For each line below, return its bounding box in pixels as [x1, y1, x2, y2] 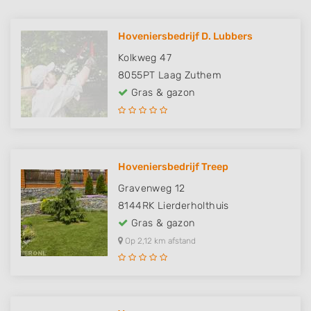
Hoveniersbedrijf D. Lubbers [118, 31, 253, 42]
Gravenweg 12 [118, 183, 185, 194]
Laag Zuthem [158, 69, 222, 81]
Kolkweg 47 [118, 52, 171, 64]
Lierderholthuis [157, 200, 229, 212]
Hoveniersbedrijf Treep [118, 161, 228, 173]
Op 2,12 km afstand [123, 236, 196, 246]
